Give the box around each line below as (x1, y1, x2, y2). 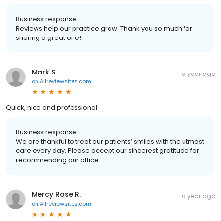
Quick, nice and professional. (6, 102, 99, 112)
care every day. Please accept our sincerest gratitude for (16, 146, 199, 155)
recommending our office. (16, 155, 100, 165)
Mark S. (32, 67, 57, 77)
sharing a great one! (16, 33, 81, 42)
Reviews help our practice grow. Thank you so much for (16, 23, 192, 33)
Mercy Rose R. (32, 189, 81, 199)
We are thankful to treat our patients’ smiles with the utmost (16, 136, 204, 146)
